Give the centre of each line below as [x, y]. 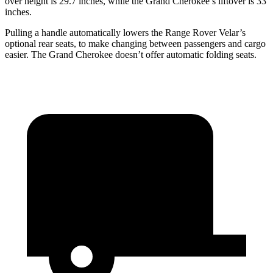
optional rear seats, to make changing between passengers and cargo [135, 44]
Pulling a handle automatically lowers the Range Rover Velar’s [125, 33]
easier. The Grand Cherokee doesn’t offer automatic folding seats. [131, 55]
